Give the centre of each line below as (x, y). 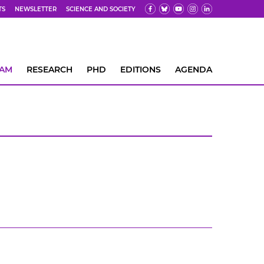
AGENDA (194, 70)
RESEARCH (49, 70)
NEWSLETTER (36, 9)
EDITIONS (141, 70)
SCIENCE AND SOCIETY (101, 9)
